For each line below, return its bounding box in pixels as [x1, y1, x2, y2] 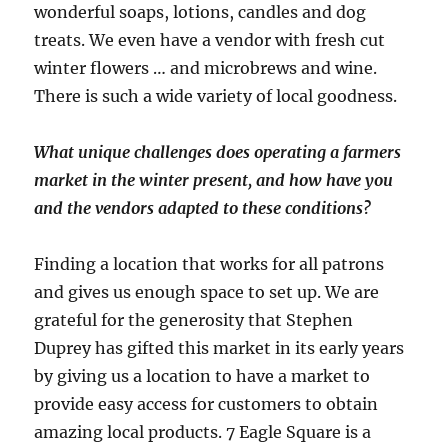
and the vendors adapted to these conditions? [34, 198, 372, 219]
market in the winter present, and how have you [34, 170, 394, 191]
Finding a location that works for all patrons [34, 254, 385, 275]
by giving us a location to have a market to [34, 366, 371, 387]
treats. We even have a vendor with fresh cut [34, 30, 386, 51]
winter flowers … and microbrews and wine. [34, 58, 378, 79]
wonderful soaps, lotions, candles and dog [34, 2, 367, 23]
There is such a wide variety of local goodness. [34, 86, 398, 107]
